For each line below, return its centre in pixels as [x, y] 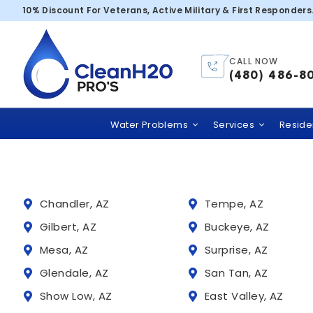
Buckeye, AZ [237, 227]
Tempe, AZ [234, 204]
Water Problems [149, 124]
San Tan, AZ [236, 273]
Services [233, 124]
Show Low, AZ [76, 296]
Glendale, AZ [74, 273]
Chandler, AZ [75, 204]
